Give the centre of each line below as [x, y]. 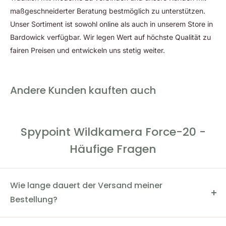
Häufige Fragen [113, 149]
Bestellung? [34, 199]
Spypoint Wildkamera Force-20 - [113, 132]
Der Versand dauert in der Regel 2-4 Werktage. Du [94, 218]
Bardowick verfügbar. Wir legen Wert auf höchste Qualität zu [110, 37]
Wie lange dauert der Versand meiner [86, 185]
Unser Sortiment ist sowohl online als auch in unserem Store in [111, 24]
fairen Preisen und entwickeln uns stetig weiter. [88, 50]
